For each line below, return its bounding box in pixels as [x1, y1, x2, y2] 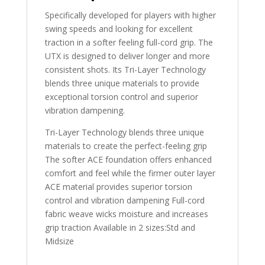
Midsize [44, 235, 74, 247]
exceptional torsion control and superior [44, 91, 198, 102]
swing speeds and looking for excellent [44, 22, 193, 34]
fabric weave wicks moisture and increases [44, 208, 208, 219]
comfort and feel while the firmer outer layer [44, 167, 215, 179]
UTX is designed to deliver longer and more [44, 50, 210, 62]
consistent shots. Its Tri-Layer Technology [44, 63, 206, 75]
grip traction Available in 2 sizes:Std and [44, 221, 195, 233]
